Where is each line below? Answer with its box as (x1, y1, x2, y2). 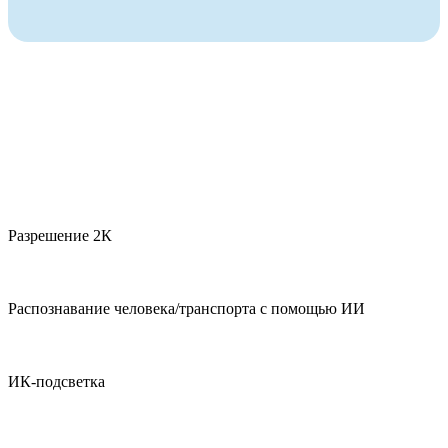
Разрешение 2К (8, 226, 112, 244)
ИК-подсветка (8, 372, 105, 390)
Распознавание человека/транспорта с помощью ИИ (8, 299, 365, 317)
